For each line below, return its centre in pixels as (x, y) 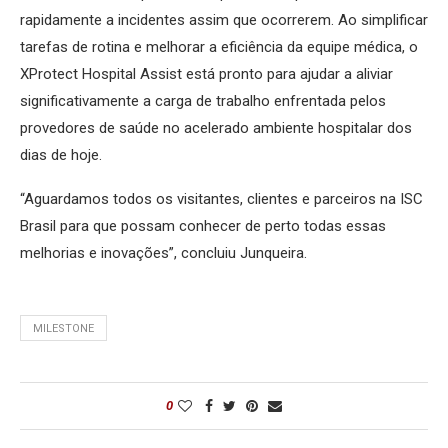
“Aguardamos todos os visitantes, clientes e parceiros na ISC (221, 199)
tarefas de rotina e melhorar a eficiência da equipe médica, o (219, 47)
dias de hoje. (61, 155)
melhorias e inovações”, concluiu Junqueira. (163, 253)
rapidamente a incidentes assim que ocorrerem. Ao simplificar (224, 20)
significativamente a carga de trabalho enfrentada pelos (203, 101)
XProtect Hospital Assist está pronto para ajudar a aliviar (206, 74)
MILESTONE (63, 329)
